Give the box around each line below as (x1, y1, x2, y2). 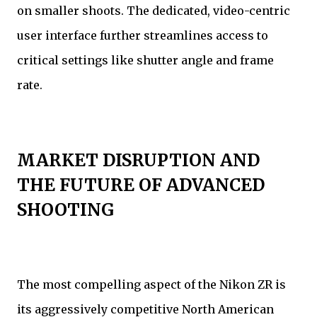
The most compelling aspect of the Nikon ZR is (17, 277, 286, 292)
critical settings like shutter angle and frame (17, 52, 274, 67)
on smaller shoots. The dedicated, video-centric (17, 3, 290, 18)
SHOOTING (17, 198, 114, 221)
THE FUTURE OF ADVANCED (17, 173, 265, 196)
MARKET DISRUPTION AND (17, 149, 260, 171)
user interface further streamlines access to (17, 28, 268, 42)
